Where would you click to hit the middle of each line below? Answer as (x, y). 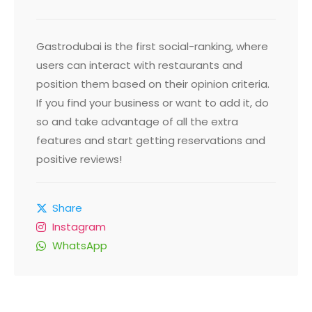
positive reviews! (79, 159)
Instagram (79, 227)
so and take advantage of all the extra (137, 122)
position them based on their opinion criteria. (153, 84)
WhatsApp (80, 245)
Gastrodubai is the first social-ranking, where (152, 46)
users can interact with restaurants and (139, 65)
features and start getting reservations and (151, 140)
